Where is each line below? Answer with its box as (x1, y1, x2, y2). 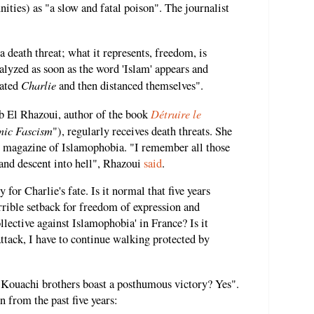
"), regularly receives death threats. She (53, 123, 232, 139)
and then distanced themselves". (56, 78, 203, 94)
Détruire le (151, 105, 201, 121)
